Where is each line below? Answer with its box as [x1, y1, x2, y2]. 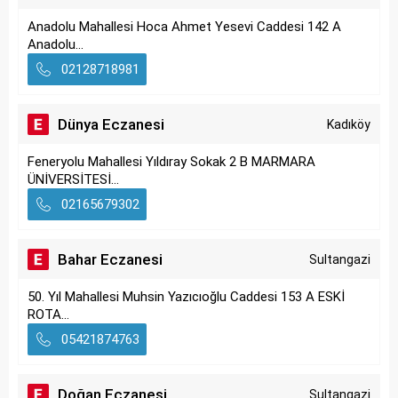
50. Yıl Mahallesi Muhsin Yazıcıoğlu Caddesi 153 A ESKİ [28, 289, 345, 305]
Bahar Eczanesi [58, 251, 163, 268]
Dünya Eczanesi [58, 115, 164, 133]
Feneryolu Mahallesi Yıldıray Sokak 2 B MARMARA [28, 154, 315, 170]
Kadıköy [327, 117, 370, 131]
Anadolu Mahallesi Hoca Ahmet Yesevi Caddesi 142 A [28, 19, 341, 35]
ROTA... [28, 306, 69, 322]
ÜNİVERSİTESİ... [28, 171, 119, 187]
